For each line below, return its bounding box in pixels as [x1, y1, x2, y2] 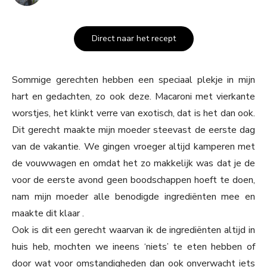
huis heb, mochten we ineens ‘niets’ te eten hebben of [12, 240, 255, 254]
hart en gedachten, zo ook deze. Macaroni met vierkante [12, 90, 255, 104]
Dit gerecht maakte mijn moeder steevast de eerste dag [12, 123, 255, 137]
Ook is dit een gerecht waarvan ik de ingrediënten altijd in [12, 223, 255, 237]
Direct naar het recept [91, 33, 176, 45]
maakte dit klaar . [12, 207, 84, 221]
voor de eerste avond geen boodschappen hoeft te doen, [12, 173, 255, 187]
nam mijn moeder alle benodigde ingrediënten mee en [12, 190, 255, 204]
